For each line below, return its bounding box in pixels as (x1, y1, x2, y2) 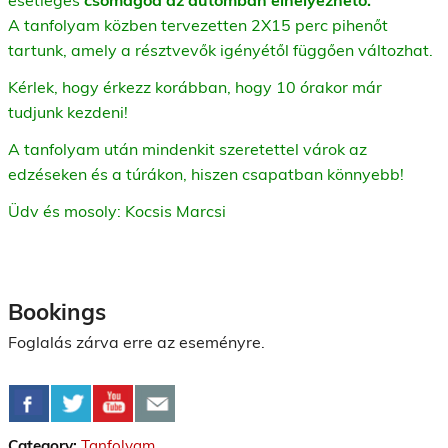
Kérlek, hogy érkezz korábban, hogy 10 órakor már (8, 76, 382, 97)
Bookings (8, 297, 106, 327)
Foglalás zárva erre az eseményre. (8, 332, 265, 353)
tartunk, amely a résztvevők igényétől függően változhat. (8, 39, 433, 60)
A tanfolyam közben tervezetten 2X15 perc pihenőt (8, 14, 388, 35)
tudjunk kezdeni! (8, 101, 128, 122)
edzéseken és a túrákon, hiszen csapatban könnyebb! (8, 163, 404, 184)
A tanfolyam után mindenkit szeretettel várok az (8, 138, 367, 159)
